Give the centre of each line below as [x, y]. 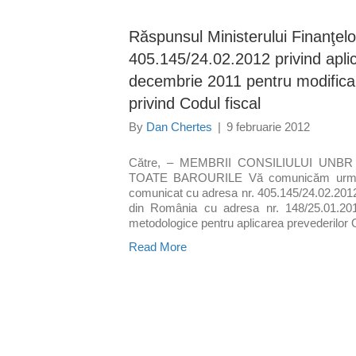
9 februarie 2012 [268, 127]
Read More [158, 247]
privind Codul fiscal [195, 103]
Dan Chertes [179, 127]
